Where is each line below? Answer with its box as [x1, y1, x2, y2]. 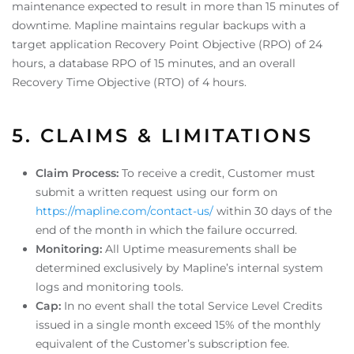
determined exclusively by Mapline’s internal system [36, 261, 323, 275]
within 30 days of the [213, 204, 332, 218]
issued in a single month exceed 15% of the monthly [36, 318, 321, 332]
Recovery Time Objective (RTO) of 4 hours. [12, 75, 247, 89]
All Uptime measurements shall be [102, 242, 296, 256]
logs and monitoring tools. [36, 280, 183, 294]
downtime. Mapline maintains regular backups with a [12, 18, 306, 32]
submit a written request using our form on [36, 185, 277, 199]
